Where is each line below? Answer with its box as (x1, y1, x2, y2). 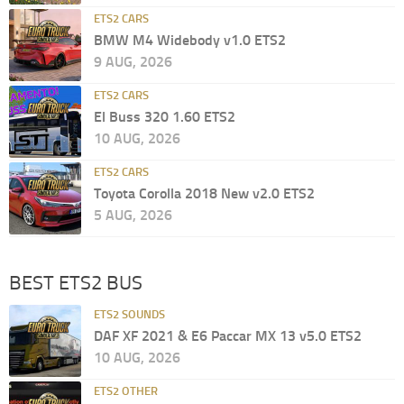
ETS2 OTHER (94, 384, 158, 399)
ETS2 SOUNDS (94, 308, 165, 322)
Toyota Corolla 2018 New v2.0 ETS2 (94, 185, 315, 203)
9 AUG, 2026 (94, 53, 172, 71)
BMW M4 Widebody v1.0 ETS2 (94, 32, 286, 50)
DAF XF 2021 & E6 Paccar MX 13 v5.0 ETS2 (94, 327, 362, 345)
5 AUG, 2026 (94, 207, 172, 225)
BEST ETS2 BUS (9, 271, 142, 296)
